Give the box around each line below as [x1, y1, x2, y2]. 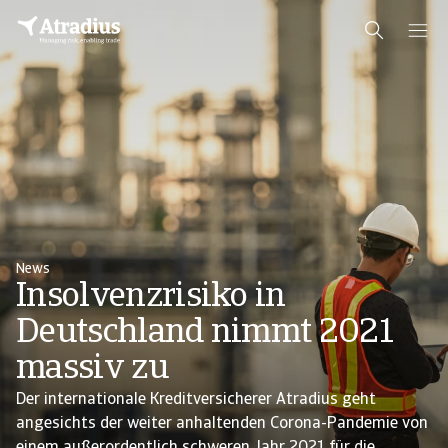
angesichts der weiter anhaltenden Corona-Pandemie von [16, 416, 428, 432]
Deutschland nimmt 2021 [16, 316, 394, 351]
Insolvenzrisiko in [16, 280, 286, 315]
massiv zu [16, 352, 168, 387]
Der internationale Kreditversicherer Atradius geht [16, 392, 376, 408]
